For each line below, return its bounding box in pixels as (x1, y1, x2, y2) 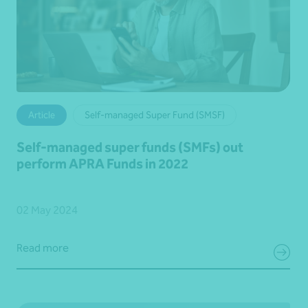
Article (28, 109, 55, 121)
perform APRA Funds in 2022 (16, 155, 188, 172)
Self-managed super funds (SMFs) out (16, 138, 243, 155)
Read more (16, 241, 69, 254)
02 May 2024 (16, 203, 78, 217)
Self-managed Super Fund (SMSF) (85, 109, 225, 121)
